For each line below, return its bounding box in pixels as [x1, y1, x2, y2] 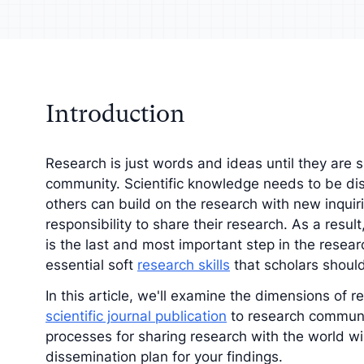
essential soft [45, 257, 137, 274]
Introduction [45, 100, 185, 128]
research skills [137, 257, 230, 274]
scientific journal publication [45, 307, 227, 324]
